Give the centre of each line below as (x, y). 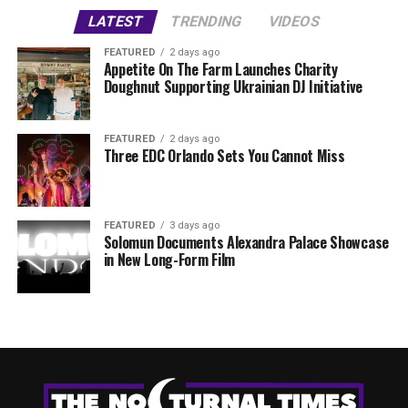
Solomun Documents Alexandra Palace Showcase (246, 243)
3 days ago (194, 226)
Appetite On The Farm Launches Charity (220, 70)
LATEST (116, 22)
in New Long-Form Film (169, 260)
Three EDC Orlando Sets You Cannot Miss (224, 156)
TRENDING (206, 22)
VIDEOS (294, 22)
